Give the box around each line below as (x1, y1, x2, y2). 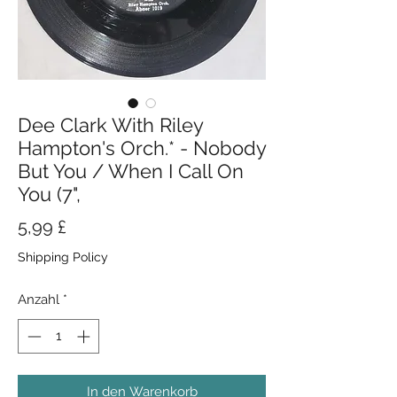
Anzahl (18, 292, 59, 307)
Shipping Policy (18, 250, 108, 264)
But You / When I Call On (18, 160, 244, 183)
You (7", (18, 183, 81, 206)
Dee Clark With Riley (18, 113, 203, 136)
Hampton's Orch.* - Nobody (18, 136, 266, 160)
